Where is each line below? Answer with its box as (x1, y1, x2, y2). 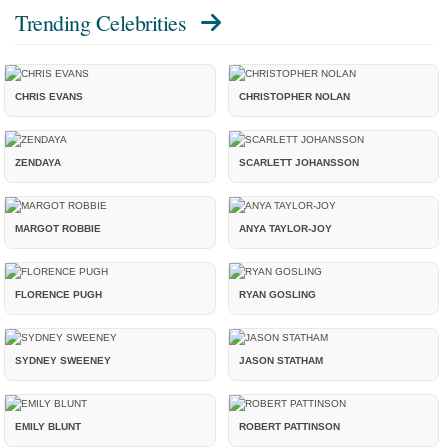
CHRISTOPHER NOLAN (239, 91, 351, 103)
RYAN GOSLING (239, 289, 317, 301)
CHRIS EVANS (15, 91, 84, 103)
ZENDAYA (15, 157, 62, 169)
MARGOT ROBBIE (15, 223, 102, 235)
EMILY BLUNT (15, 421, 82, 433)
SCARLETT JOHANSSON (239, 157, 360, 169)
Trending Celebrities (15, 7, 186, 37)
